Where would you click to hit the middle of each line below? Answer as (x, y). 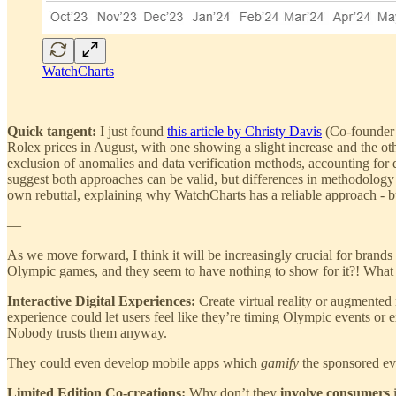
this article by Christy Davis (244, 131)
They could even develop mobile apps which (134, 362)
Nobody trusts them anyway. (87, 332)
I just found (133, 131)
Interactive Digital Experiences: (103, 301)
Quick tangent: (53, 131)
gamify (280, 362)
